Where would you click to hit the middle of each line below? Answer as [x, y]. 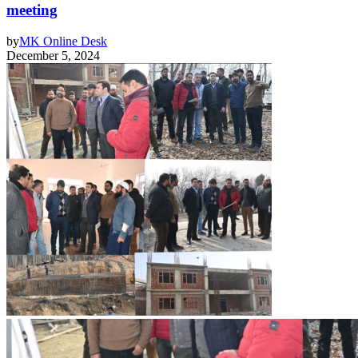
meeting [32, 10]
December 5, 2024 [53, 55]
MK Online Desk [63, 41]
